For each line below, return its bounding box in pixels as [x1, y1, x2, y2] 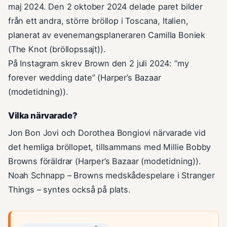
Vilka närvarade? [8, 110, 78, 121]
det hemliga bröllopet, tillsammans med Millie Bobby [8, 142, 211, 153]
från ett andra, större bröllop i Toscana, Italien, [8, 16, 188, 26]
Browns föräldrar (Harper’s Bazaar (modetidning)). [8, 156, 201, 167]
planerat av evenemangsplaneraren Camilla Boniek [8, 30, 206, 41]
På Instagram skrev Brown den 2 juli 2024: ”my [8, 58, 189, 69]
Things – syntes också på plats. [8, 184, 131, 195]
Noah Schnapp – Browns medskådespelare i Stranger [8, 170, 215, 181]
